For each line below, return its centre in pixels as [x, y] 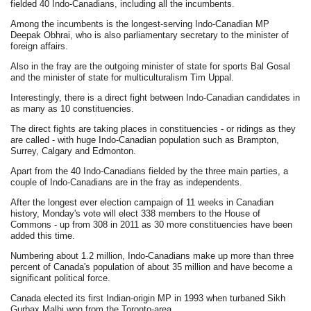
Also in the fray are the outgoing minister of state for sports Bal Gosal [151, 66]
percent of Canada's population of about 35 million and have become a [152, 267]
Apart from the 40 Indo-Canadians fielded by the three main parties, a [150, 171]
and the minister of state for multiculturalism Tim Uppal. [123, 77]
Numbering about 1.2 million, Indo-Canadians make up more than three [152, 256]
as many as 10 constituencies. [73, 109]
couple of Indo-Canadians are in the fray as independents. [127, 182]
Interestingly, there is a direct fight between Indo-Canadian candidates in [155, 98]
